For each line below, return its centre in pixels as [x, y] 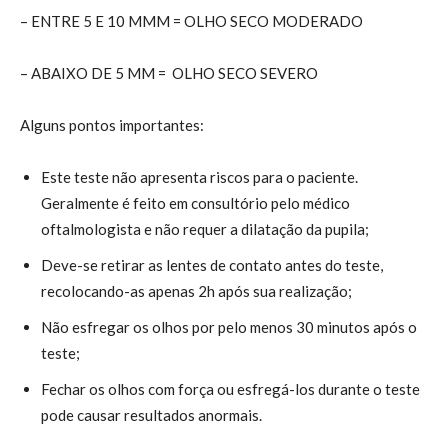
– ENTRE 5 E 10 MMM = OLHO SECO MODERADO [191, 21]
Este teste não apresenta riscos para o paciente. [199, 177]
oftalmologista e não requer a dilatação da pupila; [205, 229]
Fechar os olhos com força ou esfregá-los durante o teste [230, 389]
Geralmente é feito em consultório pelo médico [195, 203]
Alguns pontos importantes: [112, 125]
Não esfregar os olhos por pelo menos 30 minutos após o [229, 327]
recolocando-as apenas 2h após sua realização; [196, 291]
